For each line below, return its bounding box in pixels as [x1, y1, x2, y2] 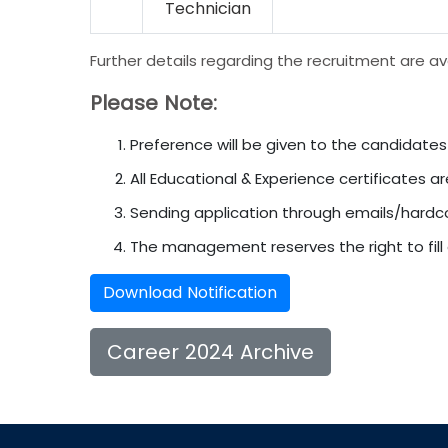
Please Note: [90, 88, 217, 117]
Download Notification [103, 280, 277, 304]
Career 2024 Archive [107, 337, 314, 366]
